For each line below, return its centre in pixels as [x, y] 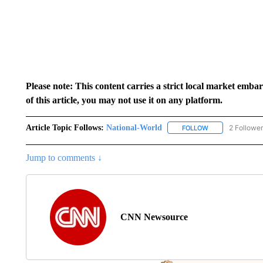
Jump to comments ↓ [64, 157]
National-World [134, 127]
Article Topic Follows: [65, 127]
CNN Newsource [154, 217]
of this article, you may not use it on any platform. [124, 100]
